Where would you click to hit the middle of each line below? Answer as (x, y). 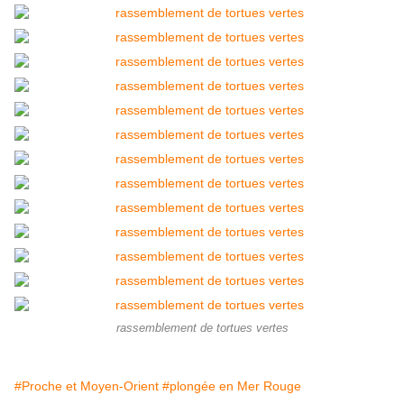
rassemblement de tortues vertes (202, 329)
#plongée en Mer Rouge (232, 386)
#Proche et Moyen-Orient (87, 386)
